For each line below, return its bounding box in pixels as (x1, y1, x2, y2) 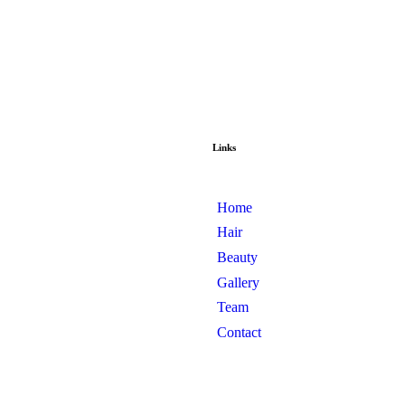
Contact (216, 324, 261, 340)
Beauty (216, 249, 258, 265)
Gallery (216, 274, 259, 290)
